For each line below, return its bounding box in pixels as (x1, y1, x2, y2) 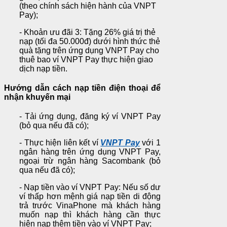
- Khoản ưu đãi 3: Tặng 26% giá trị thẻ (19, 28, 156, 37)
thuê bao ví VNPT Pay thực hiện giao (19, 55, 153, 64)
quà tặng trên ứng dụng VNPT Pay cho (19, 46, 159, 55)
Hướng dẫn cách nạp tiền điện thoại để (4, 84, 161, 93)
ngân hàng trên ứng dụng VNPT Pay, (19, 147, 161, 156)
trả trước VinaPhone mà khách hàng (19, 201, 161, 210)
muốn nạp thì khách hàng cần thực (19, 210, 161, 219)
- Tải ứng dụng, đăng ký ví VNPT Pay (19, 111, 161, 121)
